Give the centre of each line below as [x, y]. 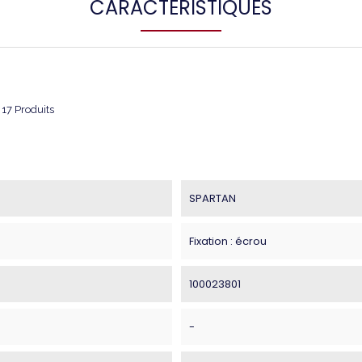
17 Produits [28, 109]
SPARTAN [212, 198]
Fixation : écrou [227, 241]
